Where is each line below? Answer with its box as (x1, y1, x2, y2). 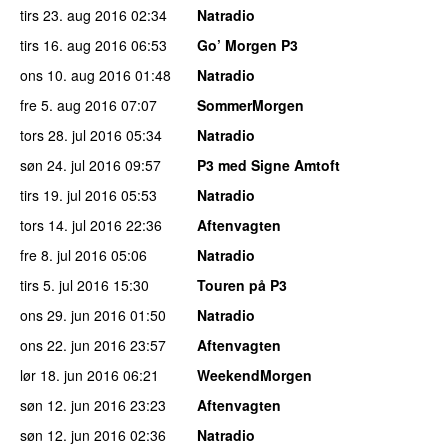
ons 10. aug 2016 (20, 65, 131, 86)
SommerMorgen (197, 95, 304, 116)
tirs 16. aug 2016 (20, 35, 127, 56)
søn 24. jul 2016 (20, 155, 121, 176)
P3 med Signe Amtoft (197, 155, 340, 176)
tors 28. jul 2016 (20, 125, 122, 146)
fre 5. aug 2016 (20, 95, 117, 116)
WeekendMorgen (197, 365, 312, 386)
